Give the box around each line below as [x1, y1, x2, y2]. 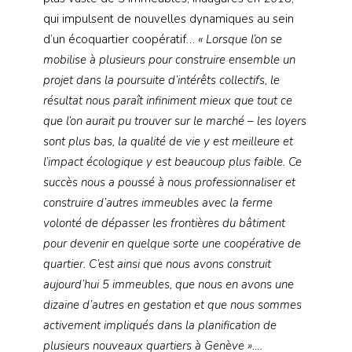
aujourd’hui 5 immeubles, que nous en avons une [43, 276, 294, 292]
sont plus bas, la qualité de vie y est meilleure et [43, 133, 293, 149]
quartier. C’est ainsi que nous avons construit [43, 255, 271, 272]
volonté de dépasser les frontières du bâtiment [43, 214, 285, 231]
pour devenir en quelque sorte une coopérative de [43, 235, 301, 251]
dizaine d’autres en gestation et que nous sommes [43, 296, 302, 313]
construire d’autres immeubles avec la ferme [43, 194, 273, 211]
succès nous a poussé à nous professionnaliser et [43, 174, 295, 190]
